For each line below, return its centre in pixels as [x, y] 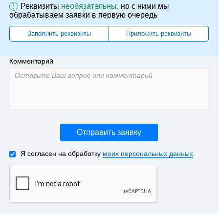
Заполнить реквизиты [59, 34]
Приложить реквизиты [159, 34]
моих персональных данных [148, 154]
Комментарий [31, 61]
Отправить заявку [109, 132]
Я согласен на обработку [62, 154]
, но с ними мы [143, 6]
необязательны [89, 6]
